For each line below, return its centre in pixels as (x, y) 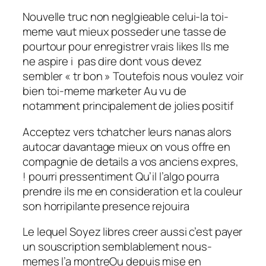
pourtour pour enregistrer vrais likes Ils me (126, 47)
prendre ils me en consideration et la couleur (132, 191)
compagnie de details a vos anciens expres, (131, 161)
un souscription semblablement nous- (117, 247)
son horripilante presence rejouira (106, 206)
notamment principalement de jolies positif (128, 106)
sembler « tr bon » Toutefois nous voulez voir (133, 76)
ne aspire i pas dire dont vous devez (113, 61)
